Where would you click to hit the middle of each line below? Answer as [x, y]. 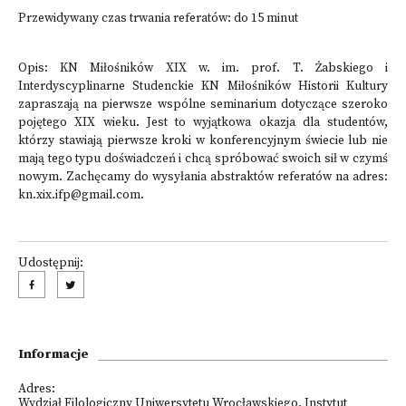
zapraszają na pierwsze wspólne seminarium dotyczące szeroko [203, 105]
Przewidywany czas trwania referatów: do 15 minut [158, 19]
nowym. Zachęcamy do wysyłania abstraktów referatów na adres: [203, 177]
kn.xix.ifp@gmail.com [79, 195]
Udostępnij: [51, 263]
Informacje [53, 354]
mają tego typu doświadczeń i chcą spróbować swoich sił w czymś [203, 159]
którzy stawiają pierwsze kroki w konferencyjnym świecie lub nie [203, 141]
